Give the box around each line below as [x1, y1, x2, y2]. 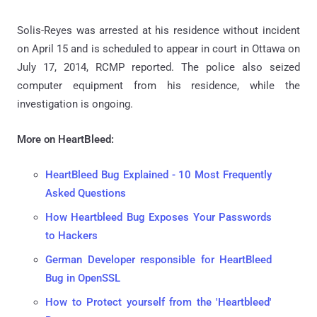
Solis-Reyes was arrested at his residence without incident [17, 24, 300, 38]
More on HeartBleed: [17, 133, 114, 146]
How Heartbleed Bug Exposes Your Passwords [45, 211, 272, 224]
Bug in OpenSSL [45, 272, 120, 285]
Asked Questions [45, 187, 126, 200]
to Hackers [45, 229, 98, 243]
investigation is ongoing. [17, 98, 133, 111]
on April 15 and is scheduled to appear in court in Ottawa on [17, 42, 300, 56]
